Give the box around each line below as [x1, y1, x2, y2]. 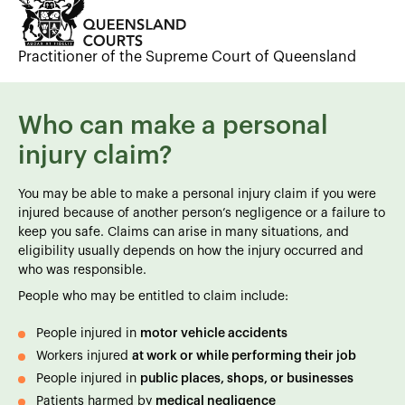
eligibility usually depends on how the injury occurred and [18, 244, 363, 258]
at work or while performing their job [132, 349, 356, 363]
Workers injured [36, 349, 132, 363]
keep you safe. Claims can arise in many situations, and [18, 225, 349, 239]
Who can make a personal [18, 112, 328, 138]
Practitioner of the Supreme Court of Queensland [18, 49, 356, 64]
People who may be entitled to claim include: [18, 289, 288, 303]
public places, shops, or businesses [140, 372, 353, 385]
